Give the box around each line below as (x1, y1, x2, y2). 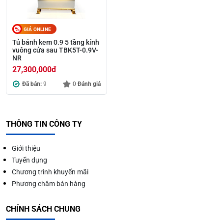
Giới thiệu (12, 144, 40, 153)
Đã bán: (22, 81, 43, 88)
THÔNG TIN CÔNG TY (6, 119, 82, 129)
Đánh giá (78, 81, 101, 88)
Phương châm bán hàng (12, 180, 85, 188)
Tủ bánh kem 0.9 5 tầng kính (12, 38, 99, 47)
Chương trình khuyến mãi (12, 168, 88, 176)
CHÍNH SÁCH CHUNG (6, 204, 81, 214)
